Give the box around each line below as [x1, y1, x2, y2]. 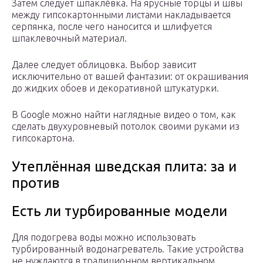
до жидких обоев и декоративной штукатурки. [12, 83, 219, 94]
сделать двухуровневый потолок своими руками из [12, 121, 240, 132]
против [12, 175, 59, 191]
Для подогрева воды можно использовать [12, 232, 195, 243]
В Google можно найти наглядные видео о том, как [12, 109, 236, 120]
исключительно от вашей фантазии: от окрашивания [12, 71, 248, 82]
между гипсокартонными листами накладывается [12, 9, 231, 21]
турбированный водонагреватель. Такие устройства [12, 244, 244, 255]
